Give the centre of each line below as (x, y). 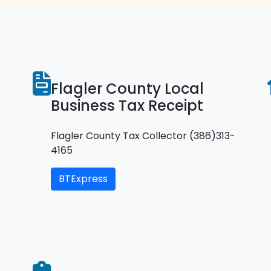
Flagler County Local (127, 88)
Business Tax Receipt (127, 105)
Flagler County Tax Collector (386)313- (143, 135)
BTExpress (83, 178)
